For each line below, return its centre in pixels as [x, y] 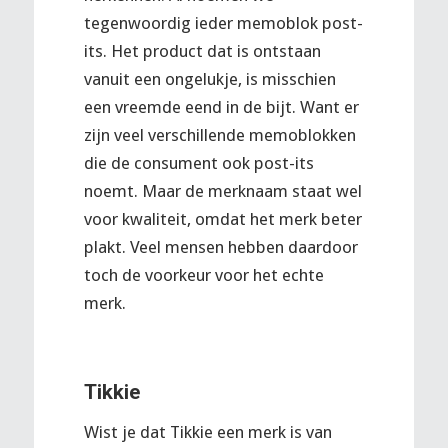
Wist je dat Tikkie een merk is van [207, 431]
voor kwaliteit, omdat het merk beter [222, 218]
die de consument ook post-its [198, 162]
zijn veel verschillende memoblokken [219, 134]
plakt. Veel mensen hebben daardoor [220, 246]
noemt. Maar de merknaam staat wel [222, 190]
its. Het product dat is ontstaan [202, 50]
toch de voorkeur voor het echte [203, 274]
